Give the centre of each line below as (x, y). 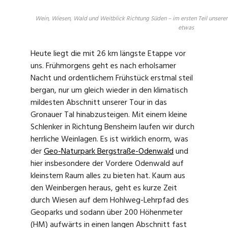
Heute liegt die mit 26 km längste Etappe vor (108, 54)
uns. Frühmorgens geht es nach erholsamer (103, 66)
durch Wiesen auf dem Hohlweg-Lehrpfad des (110, 200)
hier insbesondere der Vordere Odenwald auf (107, 164)
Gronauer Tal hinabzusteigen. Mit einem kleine (109, 115)
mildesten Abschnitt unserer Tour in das (99, 103)
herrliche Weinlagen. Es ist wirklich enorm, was (109, 139)
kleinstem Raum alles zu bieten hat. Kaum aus (108, 176)
